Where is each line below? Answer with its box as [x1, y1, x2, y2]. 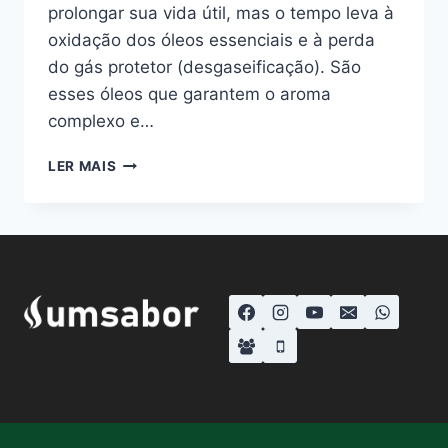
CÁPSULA [115, 153, 187, 170]
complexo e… [48, 111, 154, 132]
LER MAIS [48, 158, 117, 175]
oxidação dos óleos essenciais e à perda [48, 30, 375, 51]
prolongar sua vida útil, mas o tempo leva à [48, 3, 394, 24]
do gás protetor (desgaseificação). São [48, 57, 361, 78]
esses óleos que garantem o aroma [48, 84, 331, 105]
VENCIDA [115, 216, 182, 233]
